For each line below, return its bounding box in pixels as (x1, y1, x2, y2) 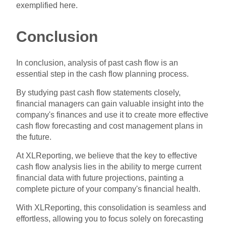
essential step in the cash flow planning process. (16, 69, 189, 78)
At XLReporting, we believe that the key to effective (16, 151, 198, 160)
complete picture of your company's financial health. (16, 184, 201, 193)
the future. (16, 132, 52, 141)
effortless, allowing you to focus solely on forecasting (16, 214, 204, 223)
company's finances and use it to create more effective (16, 110, 209, 119)
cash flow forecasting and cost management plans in (16, 121, 203, 130)
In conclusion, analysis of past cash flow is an (16, 58, 179, 67)
